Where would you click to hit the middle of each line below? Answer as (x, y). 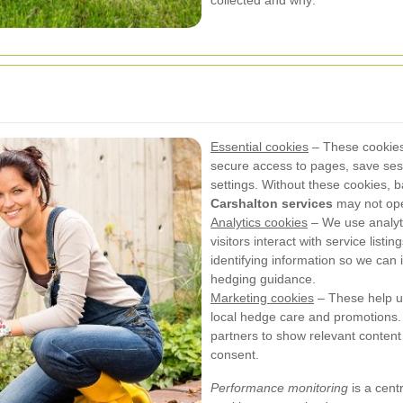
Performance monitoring (279, 388)
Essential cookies (260, 147)
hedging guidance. (263, 279)
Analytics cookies (259, 223)
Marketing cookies (262, 298)
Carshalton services (272, 204)
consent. (235, 355)
